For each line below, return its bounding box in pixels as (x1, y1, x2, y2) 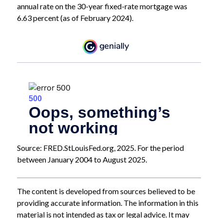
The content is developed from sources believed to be (17, 186, 195, 196)
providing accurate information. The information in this (17, 198, 199, 207)
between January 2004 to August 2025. (17, 154, 147, 164)
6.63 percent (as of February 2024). (17, 13, 133, 22)
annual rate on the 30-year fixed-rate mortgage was (17, 1, 187, 11)
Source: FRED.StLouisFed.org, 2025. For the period (17, 143, 184, 152)
